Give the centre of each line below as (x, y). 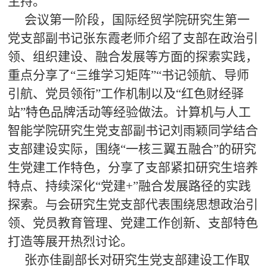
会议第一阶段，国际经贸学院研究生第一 (137, 19)
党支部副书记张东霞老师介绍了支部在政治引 (133, 38)
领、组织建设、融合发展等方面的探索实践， (133, 56)
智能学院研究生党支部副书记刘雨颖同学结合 (133, 130)
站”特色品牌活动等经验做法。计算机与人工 (129, 112)
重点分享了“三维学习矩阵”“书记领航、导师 (128, 75)
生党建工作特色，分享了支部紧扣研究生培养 (133, 167)
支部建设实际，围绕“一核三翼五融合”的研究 (132, 149)
